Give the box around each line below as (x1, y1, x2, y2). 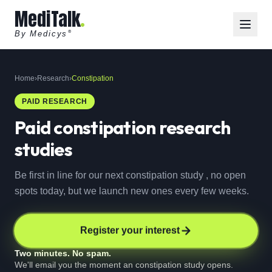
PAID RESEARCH (22, 97, 87, 106)
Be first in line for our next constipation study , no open (15, 170, 246, 180)
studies (15, 138, 72, 161)
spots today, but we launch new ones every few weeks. (15, 186, 249, 196)
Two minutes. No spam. (15, 248, 111, 258)
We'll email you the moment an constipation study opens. (15, 260, 233, 270)
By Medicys (15, 29, 68, 38)
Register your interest (79, 225, 180, 236)
